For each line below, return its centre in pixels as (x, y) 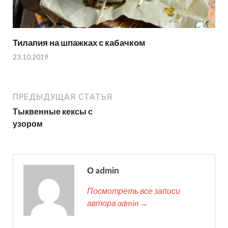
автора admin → (118, 203)
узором (28, 124)
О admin (103, 170)
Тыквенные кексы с (53, 111)
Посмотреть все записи (134, 191)
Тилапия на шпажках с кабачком (79, 42)
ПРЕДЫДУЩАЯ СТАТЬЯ (63, 97)
